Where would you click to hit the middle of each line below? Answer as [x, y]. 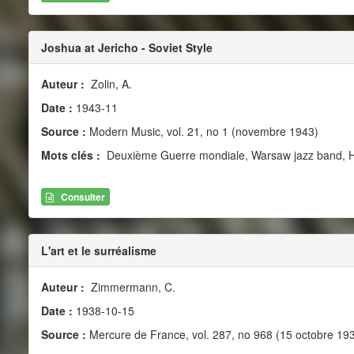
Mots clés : [72, 155]
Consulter [83, 196]
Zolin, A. [109, 84]
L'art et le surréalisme [98, 250]
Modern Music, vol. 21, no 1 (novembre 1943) [202, 132]
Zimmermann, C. [131, 286]
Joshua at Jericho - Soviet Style [126, 48]
